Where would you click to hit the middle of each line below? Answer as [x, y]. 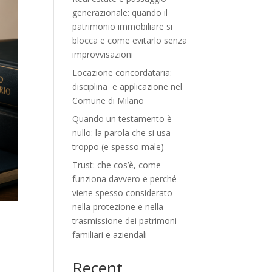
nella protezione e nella [118, 207]
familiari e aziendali [110, 235]
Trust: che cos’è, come [117, 165]
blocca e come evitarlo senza [130, 40]
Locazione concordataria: [122, 73]
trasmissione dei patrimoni [125, 221]
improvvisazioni [103, 54]
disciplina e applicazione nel [127, 87]
